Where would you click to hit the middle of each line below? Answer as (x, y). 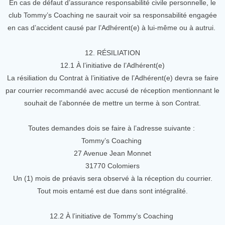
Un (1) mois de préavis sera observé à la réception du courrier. (113, 178)
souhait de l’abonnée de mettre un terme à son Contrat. (113, 103)
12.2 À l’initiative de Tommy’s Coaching (113, 216)
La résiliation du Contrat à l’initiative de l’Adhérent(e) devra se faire (113, 78)
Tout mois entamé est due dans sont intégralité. (113, 191)
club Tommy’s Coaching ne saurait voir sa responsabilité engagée (113, 15)
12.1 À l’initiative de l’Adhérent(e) (113, 65)
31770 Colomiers (113, 166)
